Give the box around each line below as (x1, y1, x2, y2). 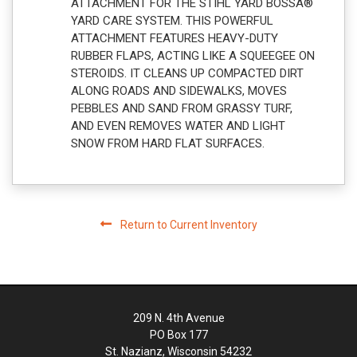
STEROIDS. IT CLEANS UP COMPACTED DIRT (71, 65, 304, 80)
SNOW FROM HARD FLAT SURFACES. (71, 135, 265, 151)
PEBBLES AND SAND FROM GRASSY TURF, (71, 100, 292, 116)
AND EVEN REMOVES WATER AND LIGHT (71, 118, 285, 133)
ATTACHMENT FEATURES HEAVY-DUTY (71, 30, 278, 45)
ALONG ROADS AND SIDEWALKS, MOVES (71, 83, 287, 98)
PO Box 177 (149, 328, 208, 341)
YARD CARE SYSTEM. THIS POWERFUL (71, 13, 273, 28)
